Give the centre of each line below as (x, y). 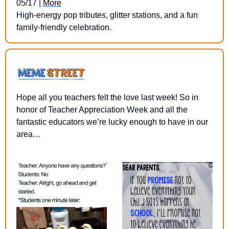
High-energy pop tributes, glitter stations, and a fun (107, 15)
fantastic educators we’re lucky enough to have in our (112, 122)
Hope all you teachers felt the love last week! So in (107, 97)
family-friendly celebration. (64, 27)
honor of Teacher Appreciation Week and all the (102, 109)
